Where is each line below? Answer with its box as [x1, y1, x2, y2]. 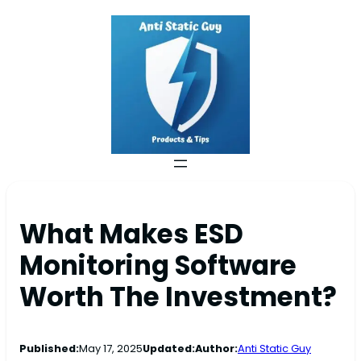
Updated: [143, 341, 195, 357]
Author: [195, 341, 238, 357]
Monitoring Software [19, 247, 297, 284]
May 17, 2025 [79, 341, 143, 357]
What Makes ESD [19, 216, 243, 253]
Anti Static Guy [238, 341, 311, 357]
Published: [19, 341, 79, 357]
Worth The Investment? [19, 279, 337, 316]
